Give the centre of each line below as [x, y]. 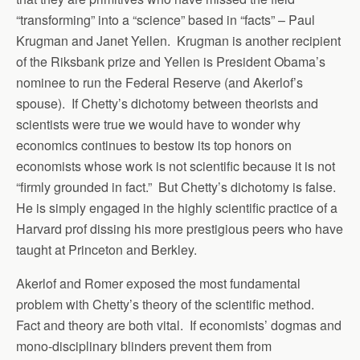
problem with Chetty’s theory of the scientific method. [167, 304]
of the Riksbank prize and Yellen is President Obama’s [171, 61]
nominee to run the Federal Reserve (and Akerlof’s [160, 82]
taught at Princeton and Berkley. [106, 249]
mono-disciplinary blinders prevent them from [144, 346]
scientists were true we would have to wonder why [158, 124]
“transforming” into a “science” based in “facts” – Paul [166, 19]
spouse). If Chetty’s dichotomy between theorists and [167, 103]
